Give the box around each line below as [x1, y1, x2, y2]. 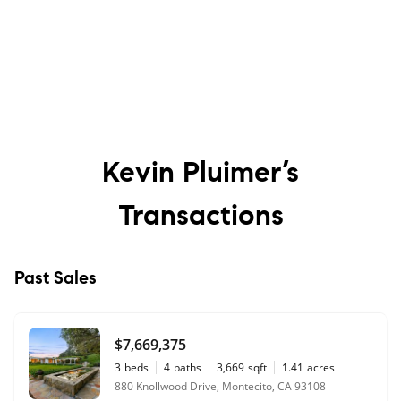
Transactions [117, 196, 284, 233]
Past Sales [14, 266, 97, 289]
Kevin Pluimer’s [102, 153, 299, 190]
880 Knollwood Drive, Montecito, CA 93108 [115, 378, 326, 394]
